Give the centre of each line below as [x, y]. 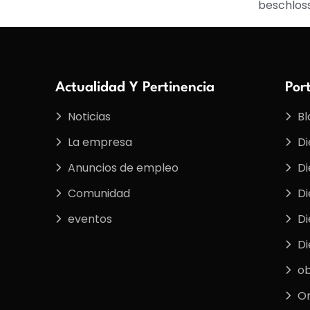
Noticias [89, 116]
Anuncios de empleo [123, 167]
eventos [90, 219]
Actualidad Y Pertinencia [135, 88]
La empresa [100, 142]
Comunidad [99, 193]
